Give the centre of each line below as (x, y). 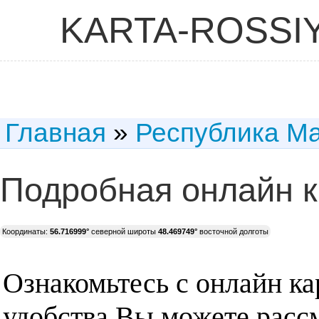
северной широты (124, 231)
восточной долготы (233, 231)
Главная (56, 133)
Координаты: (26, 231)
